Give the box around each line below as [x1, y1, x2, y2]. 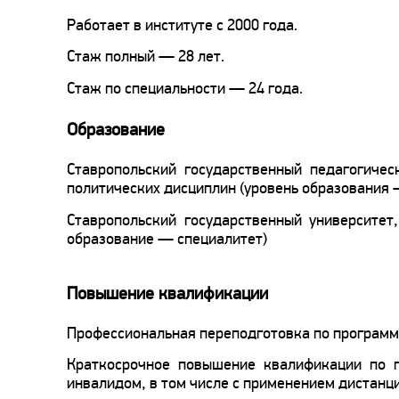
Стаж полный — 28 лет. [67, 46, 224, 67]
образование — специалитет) [67, 228, 267, 248]
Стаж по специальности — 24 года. [67, 77, 303, 98]
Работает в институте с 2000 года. [67, 14, 297, 35]
